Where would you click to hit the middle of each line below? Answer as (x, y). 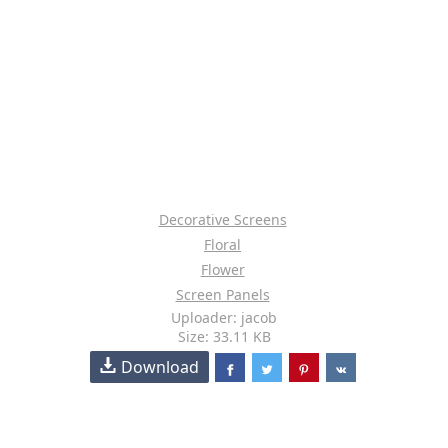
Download (160, 367)
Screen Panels (222, 294)
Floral (222, 244)
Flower (222, 269)
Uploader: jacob (224, 317)
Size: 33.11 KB (224, 336)
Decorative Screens (222, 219)
